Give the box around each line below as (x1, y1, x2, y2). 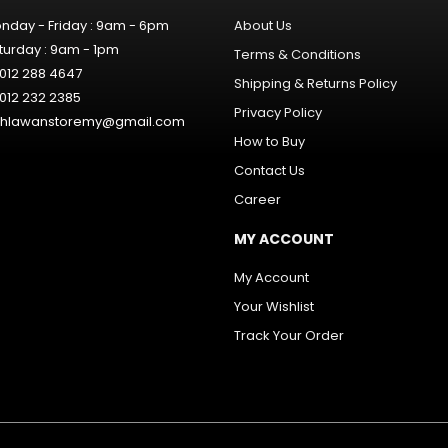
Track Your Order (234, 325, 344, 345)
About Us (234, 15, 292, 35)
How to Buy (234, 131, 305, 151)
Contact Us (234, 160, 305, 180)
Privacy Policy (234, 102, 322, 122)
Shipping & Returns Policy (234, 73, 397, 93)
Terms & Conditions (234, 44, 361, 64)
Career (234, 189, 281, 209)
